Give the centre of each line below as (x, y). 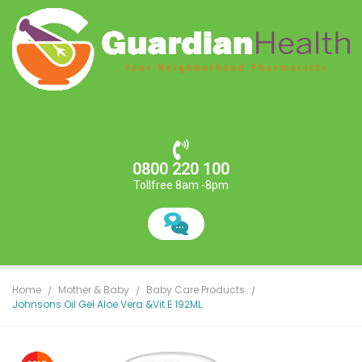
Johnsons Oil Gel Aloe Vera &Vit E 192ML (107, 305)
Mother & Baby (94, 290)
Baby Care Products (196, 290)
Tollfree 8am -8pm (181, 185)
